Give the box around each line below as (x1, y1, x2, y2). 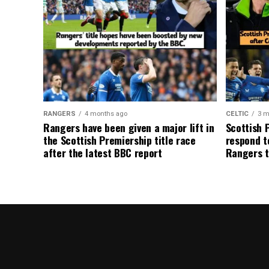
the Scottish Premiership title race (43, 131, 196, 148)
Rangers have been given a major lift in (43, 119, 214, 135)
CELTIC (225, 109, 249, 118)
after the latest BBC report (43, 144, 162, 160)
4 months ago (85, 109, 127, 118)
